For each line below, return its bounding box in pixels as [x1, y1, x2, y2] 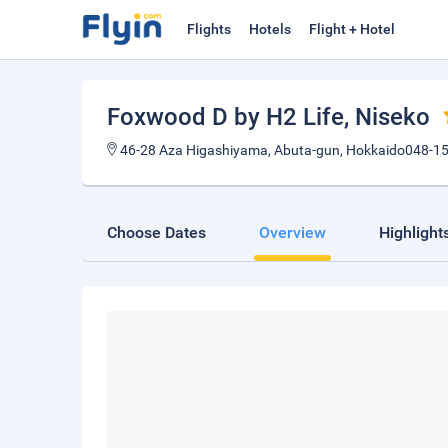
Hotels [249, 21, 291, 37]
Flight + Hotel [309, 21, 395, 37]
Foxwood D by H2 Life [107, 103, 344, 131]
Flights [187, 21, 231, 37]
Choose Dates [107, 223, 206, 242]
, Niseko [344, 103, 430, 131]
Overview [259, 223, 326, 242]
